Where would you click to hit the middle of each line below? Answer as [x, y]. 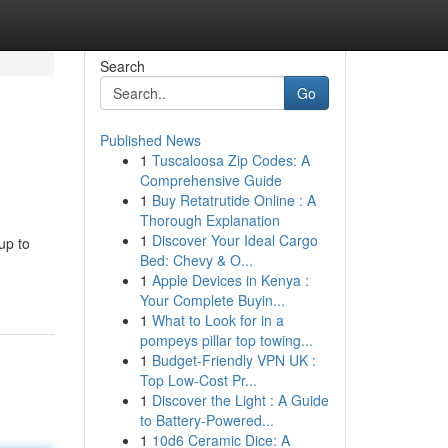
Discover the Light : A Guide [240, 400]
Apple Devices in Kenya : [230, 280]
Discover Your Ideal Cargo [234, 240]
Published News [150, 140]
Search [122, 66]
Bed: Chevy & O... [196, 260]
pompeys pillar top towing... [226, 340]
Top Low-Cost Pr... [198, 380]
